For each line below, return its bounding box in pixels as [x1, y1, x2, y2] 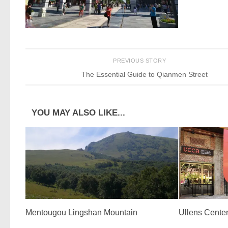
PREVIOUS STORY [113, 58, 168, 64]
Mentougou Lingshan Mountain [25, 208, 137, 217]
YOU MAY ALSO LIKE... [32, 107, 125, 118]
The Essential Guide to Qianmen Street [81, 70, 208, 78]
